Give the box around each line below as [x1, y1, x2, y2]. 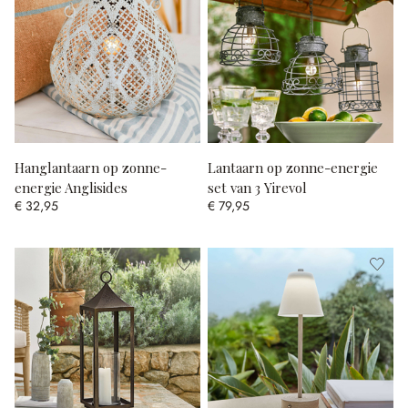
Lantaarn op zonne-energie [208, 158, 378, 177]
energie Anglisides [15, 178, 127, 197]
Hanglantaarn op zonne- [15, 158, 167, 177]
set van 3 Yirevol [208, 178, 307, 197]
